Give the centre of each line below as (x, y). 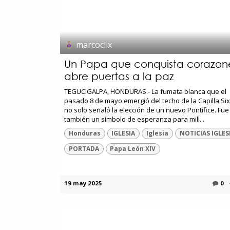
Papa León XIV (133, 149)
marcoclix (94, 44)
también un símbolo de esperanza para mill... (134, 119)
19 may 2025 (83, 183)
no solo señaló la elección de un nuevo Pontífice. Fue (147, 110)
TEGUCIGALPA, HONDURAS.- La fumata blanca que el (145, 91)
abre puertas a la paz (119, 76)
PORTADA (84, 149)
